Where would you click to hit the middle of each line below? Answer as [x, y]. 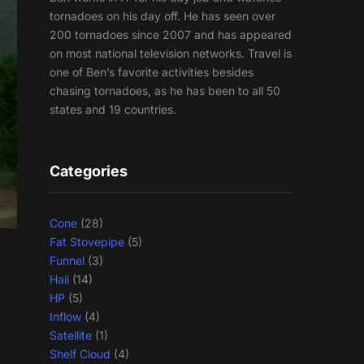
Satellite [71, 336]
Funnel [67, 261]
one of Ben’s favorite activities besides [152, 72]
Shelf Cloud [80, 354]
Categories [89, 171]
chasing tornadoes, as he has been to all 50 [165, 91]
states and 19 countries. [113, 110]
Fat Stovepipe [87, 242]
